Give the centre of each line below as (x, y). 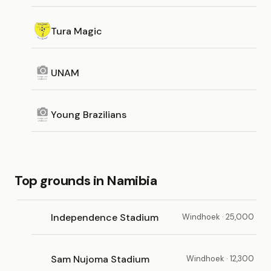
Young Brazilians (89, 114)
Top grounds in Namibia (86, 181)
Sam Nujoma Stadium (100, 259)
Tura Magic (77, 31)
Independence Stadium (105, 217)
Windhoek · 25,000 (218, 217)
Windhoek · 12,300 (220, 259)
